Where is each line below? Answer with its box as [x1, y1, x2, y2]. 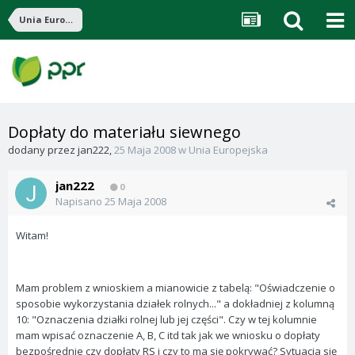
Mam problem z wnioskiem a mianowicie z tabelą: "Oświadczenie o [16, 281, 335, 295]
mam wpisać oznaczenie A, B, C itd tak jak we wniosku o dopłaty [16, 328, 320, 342]
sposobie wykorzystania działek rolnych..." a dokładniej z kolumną [16, 296, 334, 311]
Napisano [55, 194, 105, 208]
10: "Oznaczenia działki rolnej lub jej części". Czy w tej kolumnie [16, 312, 317, 326]
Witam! [16, 228, 48, 242]
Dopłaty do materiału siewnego [8, 121, 241, 143]
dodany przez [8, 143, 78, 157]
